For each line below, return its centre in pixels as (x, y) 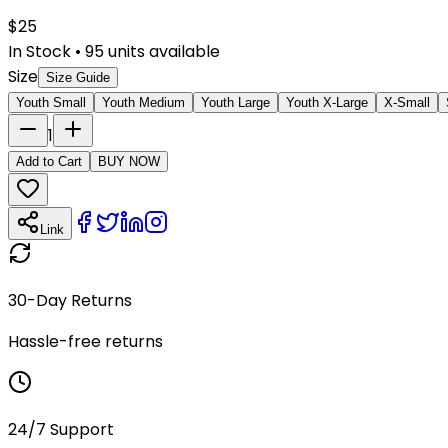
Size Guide (78, 77)
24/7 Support (61, 429)
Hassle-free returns (85, 341)
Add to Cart (49, 161)
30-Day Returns (70, 300)
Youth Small (51, 102)
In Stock (39, 51)
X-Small (407, 102)
